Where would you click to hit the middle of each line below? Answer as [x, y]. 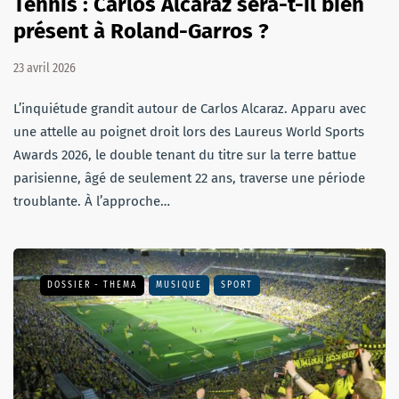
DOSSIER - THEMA [92, 285]
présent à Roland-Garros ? [141, 32]
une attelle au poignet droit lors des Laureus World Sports [189, 132]
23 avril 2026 [45, 69]
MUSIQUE [179, 285]
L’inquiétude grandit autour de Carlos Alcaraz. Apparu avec [190, 109]
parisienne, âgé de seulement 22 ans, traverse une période [189, 179]
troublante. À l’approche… [92, 202]
